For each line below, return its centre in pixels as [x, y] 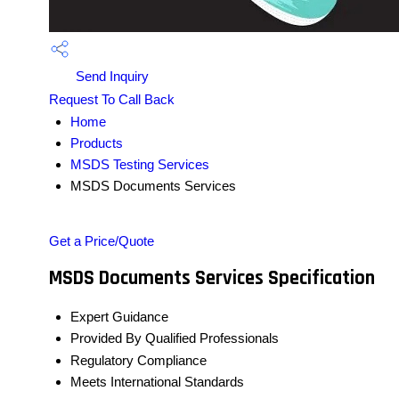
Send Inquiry [110, 76]
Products [97, 142]
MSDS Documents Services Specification [212, 279]
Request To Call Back [112, 99]
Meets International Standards [157, 382]
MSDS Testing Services [140, 164]
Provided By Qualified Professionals [175, 338]
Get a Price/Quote [102, 240]
